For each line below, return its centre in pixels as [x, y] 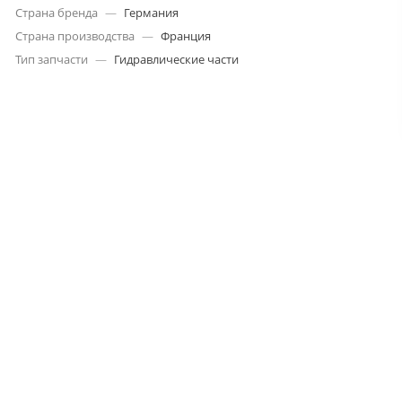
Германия [152, 12]
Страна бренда [57, 12]
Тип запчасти [52, 59]
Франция [186, 35]
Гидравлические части [177, 59]
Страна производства [75, 35]
